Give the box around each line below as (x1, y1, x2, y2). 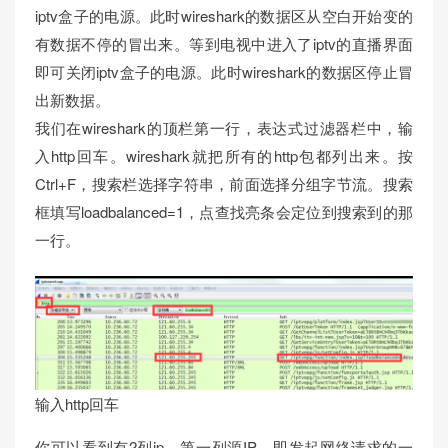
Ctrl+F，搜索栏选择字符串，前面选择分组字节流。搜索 (35, 172, 413, 194)
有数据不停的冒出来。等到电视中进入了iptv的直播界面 (35, 32, 413, 54)
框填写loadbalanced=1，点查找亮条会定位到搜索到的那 (35, 200, 413, 222)
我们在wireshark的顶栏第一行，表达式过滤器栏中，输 (35, 116, 413, 138)
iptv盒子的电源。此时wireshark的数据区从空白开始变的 (35, 4, 413, 26)
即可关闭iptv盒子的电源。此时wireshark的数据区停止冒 (35, 60, 413, 82)
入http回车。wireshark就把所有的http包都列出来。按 (35, 144, 413, 166)
